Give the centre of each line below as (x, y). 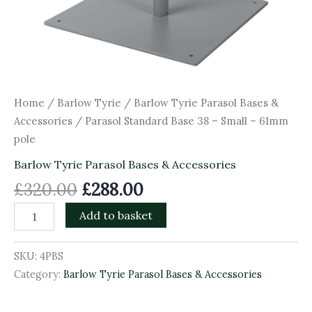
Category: (39, 274)
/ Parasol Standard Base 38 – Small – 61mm (180, 121)
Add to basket (116, 215)
